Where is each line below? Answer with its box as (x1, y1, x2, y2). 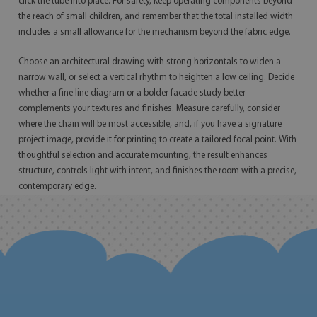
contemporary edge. (18, 182, 96, 191)
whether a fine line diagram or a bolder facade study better (18, 88, 246, 98)
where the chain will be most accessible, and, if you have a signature (18, 120, 282, 129)
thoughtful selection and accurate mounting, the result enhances (18, 151, 267, 160)
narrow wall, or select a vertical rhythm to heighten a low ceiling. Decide (18, 73, 294, 82)
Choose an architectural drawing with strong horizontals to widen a (18, 57, 281, 67)
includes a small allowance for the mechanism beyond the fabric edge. (18, 28, 291, 37)
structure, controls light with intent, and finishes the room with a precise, (18, 166, 296, 175)
